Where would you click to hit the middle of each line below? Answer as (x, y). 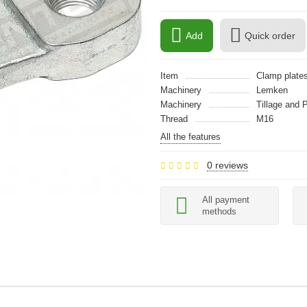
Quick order (270, 35)
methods (219, 211)
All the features (191, 137)
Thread (174, 119)
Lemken (272, 90)
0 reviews (228, 165)
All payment (226, 200)
